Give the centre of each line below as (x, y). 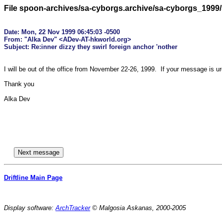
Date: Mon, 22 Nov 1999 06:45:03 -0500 (62, 32)
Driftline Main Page (33, 178)
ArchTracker (73, 208)
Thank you (19, 84)
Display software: (30, 208)
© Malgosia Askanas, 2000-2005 (138, 208)
